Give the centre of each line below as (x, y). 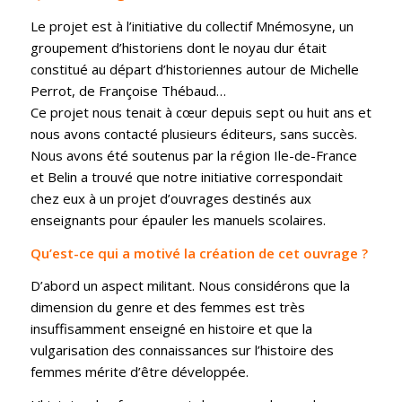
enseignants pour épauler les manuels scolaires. (178, 219)
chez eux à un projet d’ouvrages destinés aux (170, 198)
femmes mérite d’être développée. (139, 372)
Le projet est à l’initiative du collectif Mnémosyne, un (192, 26)
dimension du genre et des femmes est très (167, 307)
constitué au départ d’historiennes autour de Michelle (194, 69)
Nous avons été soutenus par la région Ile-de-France (193, 155)
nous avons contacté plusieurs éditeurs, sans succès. (193, 133)
